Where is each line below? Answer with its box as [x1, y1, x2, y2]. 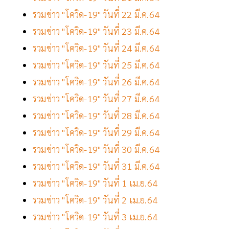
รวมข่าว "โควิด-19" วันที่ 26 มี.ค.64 [33, 76, 159, 88]
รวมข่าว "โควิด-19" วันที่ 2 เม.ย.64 [33, 194, 157, 206]
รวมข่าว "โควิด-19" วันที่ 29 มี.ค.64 [33, 126, 159, 139]
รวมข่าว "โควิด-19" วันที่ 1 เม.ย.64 [33, 177, 157, 189]
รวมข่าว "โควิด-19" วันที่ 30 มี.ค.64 [33, 143, 159, 155]
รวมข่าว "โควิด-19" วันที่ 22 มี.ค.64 [33, 8, 159, 20]
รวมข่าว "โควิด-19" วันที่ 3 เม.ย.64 [33, 211, 157, 223]
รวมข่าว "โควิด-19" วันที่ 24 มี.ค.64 [33, 42, 159, 54]
